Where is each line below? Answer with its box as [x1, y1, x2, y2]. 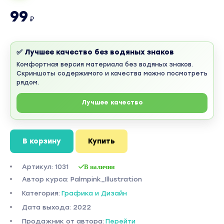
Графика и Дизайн [61, 189, 127, 197]
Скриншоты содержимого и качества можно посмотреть [16, 69, 207, 77]
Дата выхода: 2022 [22, 203, 91, 211]
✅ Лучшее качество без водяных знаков [16, 47, 174, 56]
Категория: [22, 189, 60, 197]
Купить [88, 136, 115, 145]
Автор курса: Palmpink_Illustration [22, 175, 142, 183]
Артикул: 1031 [22, 162, 68, 170]
